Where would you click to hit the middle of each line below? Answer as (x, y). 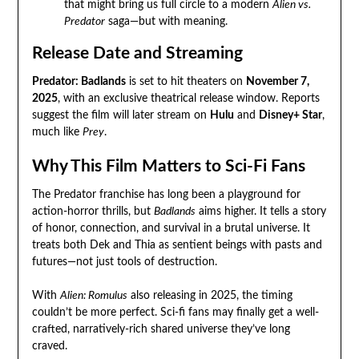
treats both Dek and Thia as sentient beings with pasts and (177, 245)
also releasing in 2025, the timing (210, 295)
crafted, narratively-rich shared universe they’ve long (161, 329)
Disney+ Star (290, 115)
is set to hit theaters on (186, 81)
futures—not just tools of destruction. (124, 262)
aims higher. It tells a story (260, 211)
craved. (49, 346)
